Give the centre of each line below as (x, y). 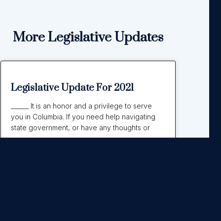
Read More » (33, 144)
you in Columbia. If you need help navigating (83, 116)
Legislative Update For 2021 (72, 88)
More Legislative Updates (88, 38)
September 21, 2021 (41, 172)
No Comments (101, 172)
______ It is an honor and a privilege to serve (81, 106)
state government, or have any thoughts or (80, 127)
